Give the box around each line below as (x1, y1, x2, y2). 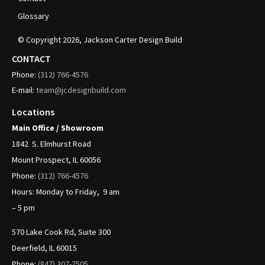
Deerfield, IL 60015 (12, 243, 77, 253)
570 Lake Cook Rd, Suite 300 (12, 227, 111, 237)
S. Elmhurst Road (30, 138, 91, 149)
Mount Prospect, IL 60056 (12, 154, 101, 165)
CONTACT (12, 52, 51, 64)
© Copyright (18, 34, 63, 45)
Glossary (18, 10, 49, 21)
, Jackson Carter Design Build (79, 34, 182, 45)
